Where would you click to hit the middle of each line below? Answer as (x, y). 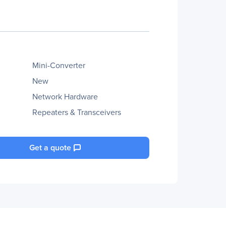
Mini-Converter (59, 65)
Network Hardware (65, 97)
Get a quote (50, 148)
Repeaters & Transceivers (77, 112)
